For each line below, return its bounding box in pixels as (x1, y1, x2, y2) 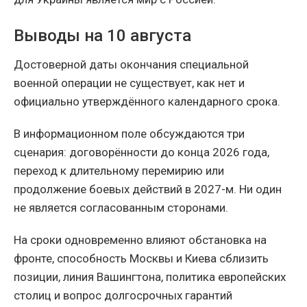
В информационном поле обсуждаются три (14, 127, 245, 141)
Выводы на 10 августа (14, 26, 191, 46)
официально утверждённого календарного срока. (14, 95, 280, 109)
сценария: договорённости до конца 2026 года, (14, 145, 269, 160)
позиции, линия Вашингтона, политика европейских (14, 270, 286, 284)
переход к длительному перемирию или (14, 164, 224, 178)
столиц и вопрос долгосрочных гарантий (14, 288, 232, 303)
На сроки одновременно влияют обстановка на (14, 233, 267, 247)
